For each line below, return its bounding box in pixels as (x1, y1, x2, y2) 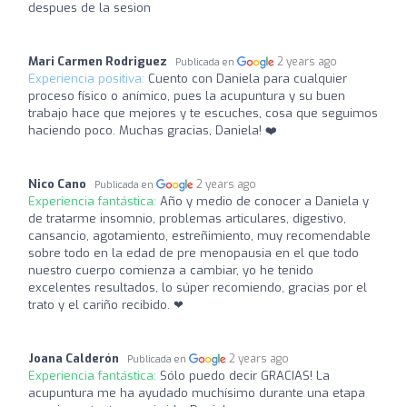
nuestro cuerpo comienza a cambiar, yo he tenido (28, 262, 313, 278)
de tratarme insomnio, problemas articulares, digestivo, (28, 210, 346, 226)
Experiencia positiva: (28, 70, 148, 86)
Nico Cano (28, 175, 86, 192)
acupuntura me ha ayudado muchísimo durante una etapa (28, 384, 365, 401)
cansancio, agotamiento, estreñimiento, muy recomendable (28, 227, 371, 243)
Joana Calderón (28, 350, 119, 366)
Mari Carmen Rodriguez (28, 53, 167, 69)
